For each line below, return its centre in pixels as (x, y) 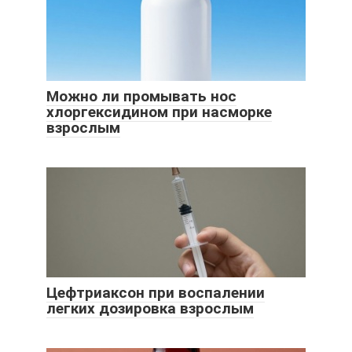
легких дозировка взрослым (150, 309)
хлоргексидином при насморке (159, 112)
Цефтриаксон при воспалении (156, 293)
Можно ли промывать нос (141, 97)
